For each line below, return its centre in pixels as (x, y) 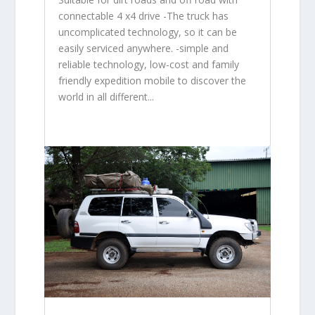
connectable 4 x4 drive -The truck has (143, 16)
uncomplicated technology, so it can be (147, 32)
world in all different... (106, 97)
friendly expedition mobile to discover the (152, 81)
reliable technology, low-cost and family (148, 65)
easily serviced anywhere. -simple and (143, 49)
